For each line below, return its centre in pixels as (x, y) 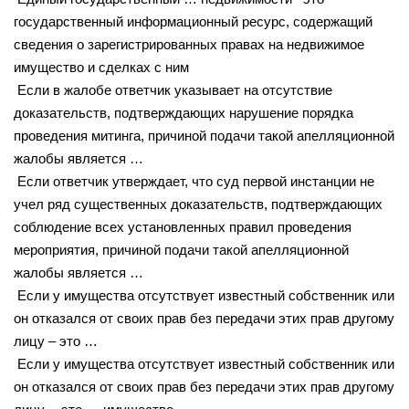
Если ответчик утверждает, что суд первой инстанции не (194, 181)
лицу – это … (56, 341)
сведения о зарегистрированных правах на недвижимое (189, 44)
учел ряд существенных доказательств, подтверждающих (198, 204)
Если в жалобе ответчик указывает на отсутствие (173, 89)
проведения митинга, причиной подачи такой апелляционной (204, 135)
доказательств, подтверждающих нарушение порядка (184, 112)
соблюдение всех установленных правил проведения (183, 226)
